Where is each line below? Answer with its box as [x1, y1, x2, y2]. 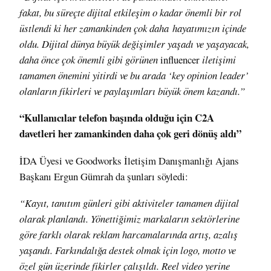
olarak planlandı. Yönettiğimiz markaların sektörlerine [19, 212, 240, 226]
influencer [160, 52, 200, 67]
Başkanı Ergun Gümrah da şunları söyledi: [19, 169, 188, 183]
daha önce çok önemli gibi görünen [19, 52, 160, 67]
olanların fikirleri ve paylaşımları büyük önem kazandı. [19, 83, 240, 98]
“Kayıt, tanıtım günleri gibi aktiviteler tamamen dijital [19, 196, 239, 211]
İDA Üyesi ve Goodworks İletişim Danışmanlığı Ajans [19, 153, 239, 168]
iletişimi [200, 52, 236, 67]
